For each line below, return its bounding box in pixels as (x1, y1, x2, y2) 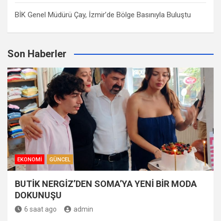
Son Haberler (7, 48, 67, 60)
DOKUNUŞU (15, 190, 62, 200)
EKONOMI (17, 156, 42, 163)
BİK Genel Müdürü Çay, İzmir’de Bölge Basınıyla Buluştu (15, 10, 191, 19)
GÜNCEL (49, 156, 71, 163)
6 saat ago (24, 205, 57, 213)
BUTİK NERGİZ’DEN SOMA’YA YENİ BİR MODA (15, 179, 197, 189)
